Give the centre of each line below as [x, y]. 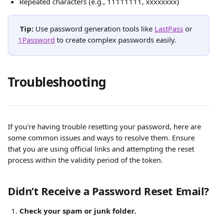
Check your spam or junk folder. [78, 211]
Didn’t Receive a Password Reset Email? [108, 191]
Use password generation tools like [94, 29]
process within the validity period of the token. [85, 160]
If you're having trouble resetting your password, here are [105, 126]
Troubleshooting [57, 82]
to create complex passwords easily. [116, 40]
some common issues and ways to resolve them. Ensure [102, 138]
